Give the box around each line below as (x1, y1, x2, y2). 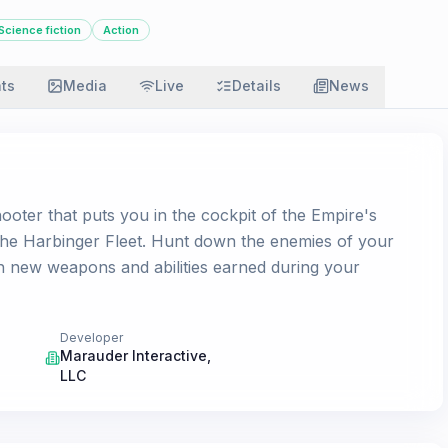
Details (232, 77, 281, 94)
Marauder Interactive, (59, 347, 211, 364)
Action (103, 23, 139, 37)
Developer (59, 330, 123, 345)
